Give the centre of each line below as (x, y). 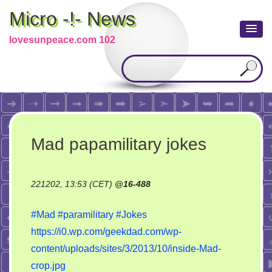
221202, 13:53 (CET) (73, 184)
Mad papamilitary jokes (119, 144)
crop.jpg (48, 266)
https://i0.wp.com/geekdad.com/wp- (106, 232)
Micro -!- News (72, 19)
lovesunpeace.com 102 (62, 40)
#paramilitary (86, 215)
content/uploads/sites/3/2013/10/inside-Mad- (126, 249)
